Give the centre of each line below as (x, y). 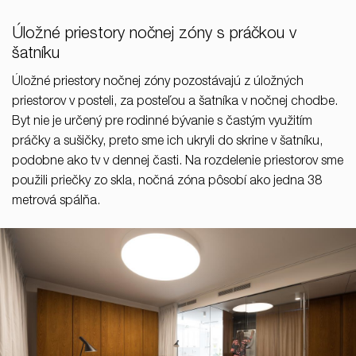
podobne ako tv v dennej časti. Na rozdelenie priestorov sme (178, 162)
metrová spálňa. (56, 201)
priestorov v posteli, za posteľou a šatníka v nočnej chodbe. (175, 102)
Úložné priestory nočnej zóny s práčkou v (154, 35)
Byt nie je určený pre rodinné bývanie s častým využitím (162, 122)
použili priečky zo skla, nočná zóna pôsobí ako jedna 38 (167, 182)
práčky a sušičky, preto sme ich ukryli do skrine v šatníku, (167, 142)
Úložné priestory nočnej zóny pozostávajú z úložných (158, 82)
